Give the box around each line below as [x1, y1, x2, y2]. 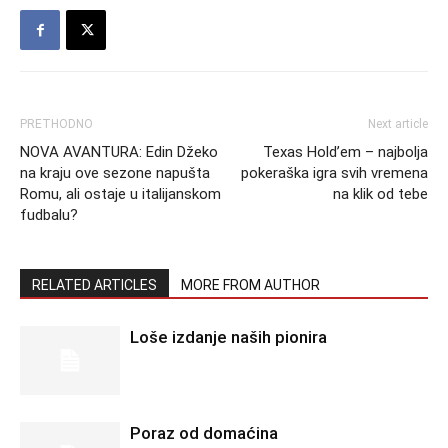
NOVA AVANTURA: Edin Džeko [20, 143, 218, 161]
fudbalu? [20, 206, 78, 224]
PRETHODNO [20, 117, 93, 131]
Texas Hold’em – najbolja [263, 143, 428, 161]
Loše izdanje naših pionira [130, 327, 327, 347]
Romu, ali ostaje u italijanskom [20, 185, 221, 203]
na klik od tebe [333, 185, 428, 203]
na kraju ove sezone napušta [20, 164, 210, 182]
